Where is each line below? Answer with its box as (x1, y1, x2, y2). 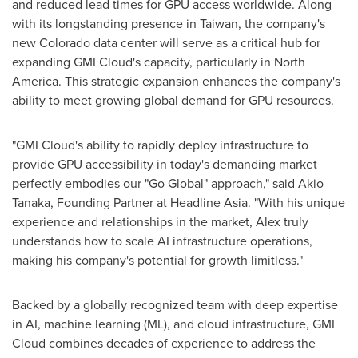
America (12, 72, 58, 90)
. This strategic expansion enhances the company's (58, 72, 340, 90)
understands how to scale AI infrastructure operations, (12, 232, 312, 250)
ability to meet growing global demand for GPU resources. (12, 91, 334, 109)
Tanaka (12, 193, 50, 212)
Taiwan (200, 14, 238, 33)
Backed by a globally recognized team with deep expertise (12, 296, 338, 314)
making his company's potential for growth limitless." (12, 251, 303, 269)
